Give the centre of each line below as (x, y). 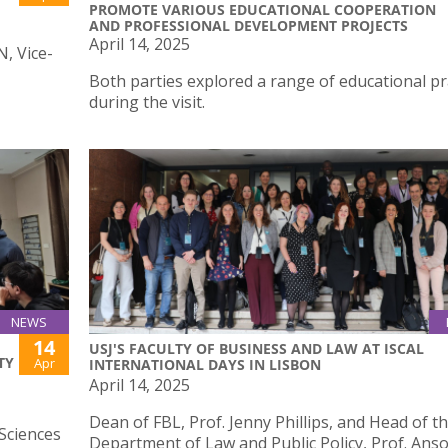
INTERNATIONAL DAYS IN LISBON (205, 365)
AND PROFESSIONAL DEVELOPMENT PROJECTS (248, 25)
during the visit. (147, 101)
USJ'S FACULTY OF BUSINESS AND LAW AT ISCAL (256, 349)
